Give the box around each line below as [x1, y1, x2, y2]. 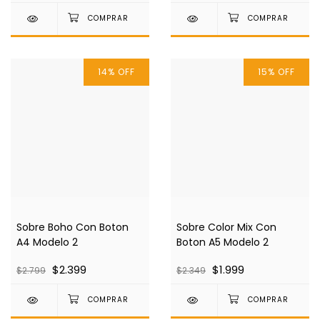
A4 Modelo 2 [16, 235, 78, 250]
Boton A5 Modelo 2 [176, 235, 269, 250]
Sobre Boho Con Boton [16, 220, 129, 235]
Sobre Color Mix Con [176, 220, 276, 235]
